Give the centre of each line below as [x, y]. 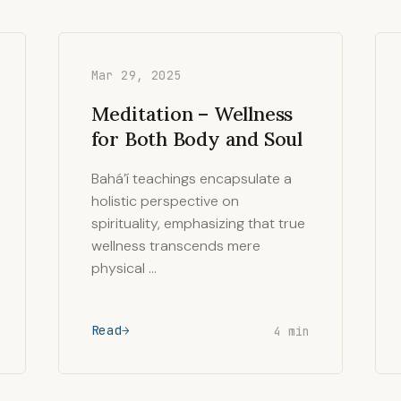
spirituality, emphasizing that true [198, 223]
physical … [124, 268]
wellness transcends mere [175, 246]
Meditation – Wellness [192, 114]
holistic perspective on [165, 201]
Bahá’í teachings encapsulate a [191, 179]
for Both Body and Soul [196, 139]
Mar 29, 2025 [136, 75]
